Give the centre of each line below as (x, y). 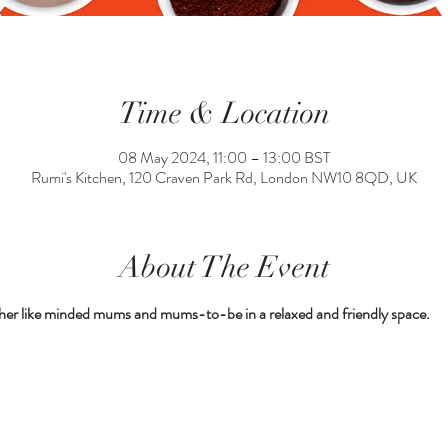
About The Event (224, 267)
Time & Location (224, 113)
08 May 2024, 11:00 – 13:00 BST (224, 157)
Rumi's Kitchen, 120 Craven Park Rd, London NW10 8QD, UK (224, 177)
